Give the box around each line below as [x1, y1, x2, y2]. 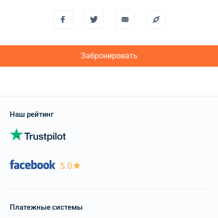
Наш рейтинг [10, 110, 54, 119]
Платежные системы [10, 202, 83, 212]
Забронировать [80, 51, 138, 60]
